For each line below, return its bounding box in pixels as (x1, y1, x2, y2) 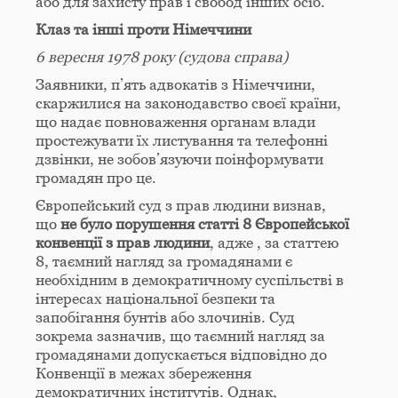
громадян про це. (36, 169, 156, 187)
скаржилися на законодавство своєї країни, (36, 94, 341, 113)
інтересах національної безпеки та (36, 290, 275, 308)
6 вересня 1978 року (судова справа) (36, 48, 288, 67)
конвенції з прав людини (36, 234, 210, 252)
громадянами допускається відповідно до (36, 346, 327, 364)
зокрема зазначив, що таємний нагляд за (36, 327, 325, 346)
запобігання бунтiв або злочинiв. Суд (36, 308, 295, 327)
